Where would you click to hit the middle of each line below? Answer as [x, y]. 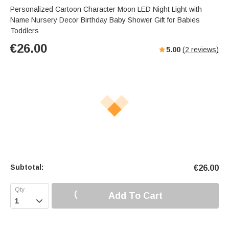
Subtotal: [27, 167]
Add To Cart [135, 196]
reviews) [204, 50]
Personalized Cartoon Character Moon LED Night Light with [106, 9]
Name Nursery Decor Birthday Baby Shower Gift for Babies [105, 20]
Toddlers [25, 31]
